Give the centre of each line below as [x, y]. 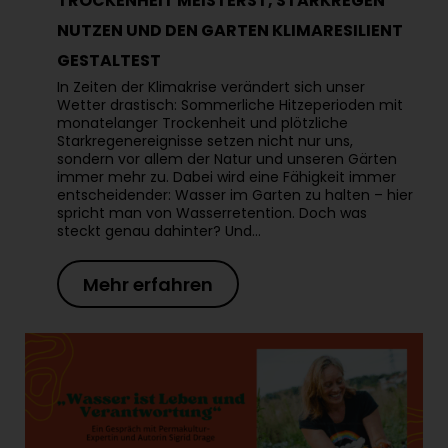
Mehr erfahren [148, 284]
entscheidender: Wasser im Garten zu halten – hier [235, 194]
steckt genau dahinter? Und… [159, 230]
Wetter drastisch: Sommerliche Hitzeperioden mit [230, 104]
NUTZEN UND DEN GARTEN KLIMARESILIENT [230, 30]
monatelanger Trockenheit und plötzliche [202, 122]
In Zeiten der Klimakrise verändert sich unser [211, 86]
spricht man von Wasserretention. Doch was [212, 212]
